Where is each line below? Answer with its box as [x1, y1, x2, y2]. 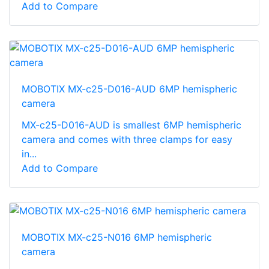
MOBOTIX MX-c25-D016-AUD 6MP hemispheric [22, 82, 237, 95]
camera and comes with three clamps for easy [22, 133, 232, 145]
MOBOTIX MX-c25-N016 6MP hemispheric [22, 231, 212, 244]
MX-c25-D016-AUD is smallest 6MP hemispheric [22, 118, 241, 131]
